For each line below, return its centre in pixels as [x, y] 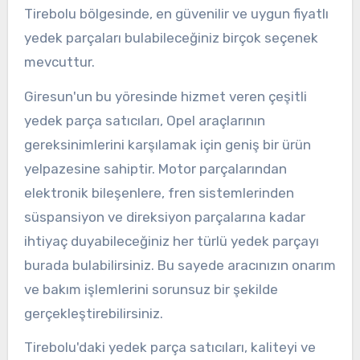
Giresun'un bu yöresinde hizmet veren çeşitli [165, 96]
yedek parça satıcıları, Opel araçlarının [144, 120]
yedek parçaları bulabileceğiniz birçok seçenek [171, 37]
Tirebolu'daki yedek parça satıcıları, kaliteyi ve [170, 348]
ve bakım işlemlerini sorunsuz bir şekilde [151, 289]
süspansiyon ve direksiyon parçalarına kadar [164, 217]
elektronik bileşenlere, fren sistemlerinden [159, 192]
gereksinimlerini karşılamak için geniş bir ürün [167, 144]
